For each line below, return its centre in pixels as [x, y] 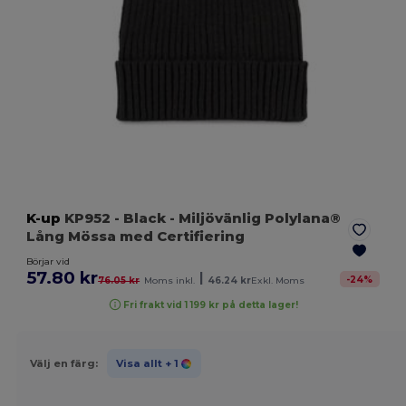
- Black [140, 218]
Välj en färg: [63, 363]
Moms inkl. [170, 281]
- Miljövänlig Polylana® [254, 218]
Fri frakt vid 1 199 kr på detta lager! [211, 304]
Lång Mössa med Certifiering [136, 237]
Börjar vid [48, 262]
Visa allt [139, 363]
